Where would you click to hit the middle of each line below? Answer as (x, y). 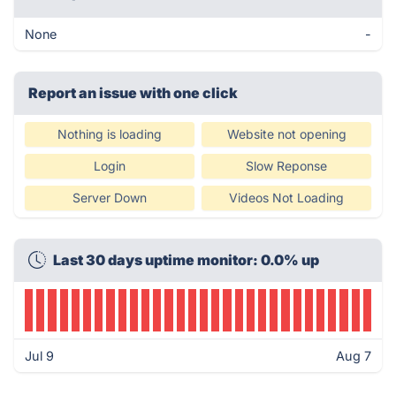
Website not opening (286, 134)
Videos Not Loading (286, 198)
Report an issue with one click (133, 93)
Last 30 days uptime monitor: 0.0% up (186, 260)
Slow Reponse (286, 166)
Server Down (110, 198)
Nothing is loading (110, 134)
